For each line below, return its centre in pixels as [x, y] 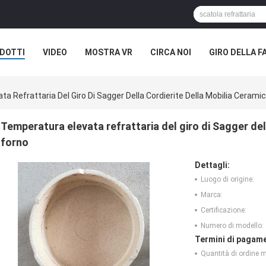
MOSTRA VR [109, 52]
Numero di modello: [232, 226]
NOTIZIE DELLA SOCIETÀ [78, 79]
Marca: [212, 195]
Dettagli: [212, 165]
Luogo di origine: [227, 180]
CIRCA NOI [171, 52]
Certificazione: [224, 210]
